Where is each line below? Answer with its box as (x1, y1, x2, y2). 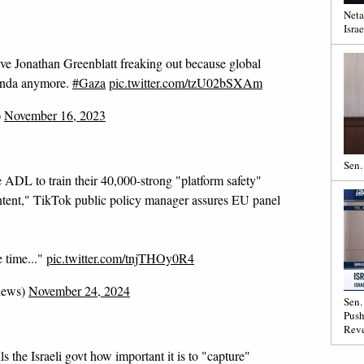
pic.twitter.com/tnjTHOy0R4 (46, 249, 194, 266)
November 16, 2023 (4, 106, 106, 123)
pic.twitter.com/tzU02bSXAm (109, 74, 262, 91)
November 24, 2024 (28, 282, 130, 299)
